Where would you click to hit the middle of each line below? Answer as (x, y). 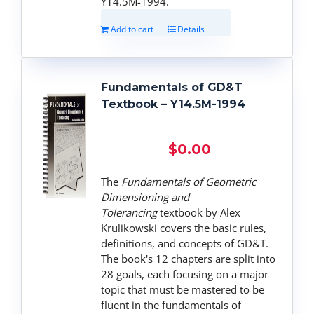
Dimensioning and (145, 197)
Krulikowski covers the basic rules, (184, 227)
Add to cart (132, 29)
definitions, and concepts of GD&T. (185, 243)
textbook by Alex (199, 212)
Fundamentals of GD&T (172, 87)
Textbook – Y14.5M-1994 (173, 104)
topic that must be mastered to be (183, 289)
